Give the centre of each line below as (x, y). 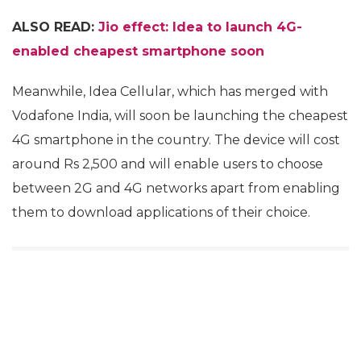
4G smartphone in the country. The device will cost (176, 140)
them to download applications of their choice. (161, 212)
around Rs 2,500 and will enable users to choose (168, 164)
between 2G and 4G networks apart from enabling (176, 188)
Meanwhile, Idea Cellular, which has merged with (170, 91)
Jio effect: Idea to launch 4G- (200, 27)
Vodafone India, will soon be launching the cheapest (180, 116)
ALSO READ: (55, 27)
